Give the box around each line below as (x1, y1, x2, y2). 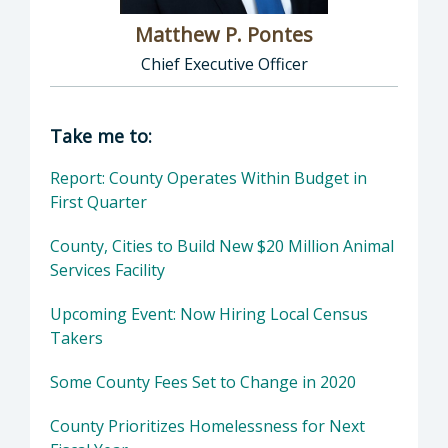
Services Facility (50, 259, 165, 282)
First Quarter (50, 191, 147, 214)
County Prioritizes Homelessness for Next (50, 415, 365, 438)
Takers (50, 327, 103, 350)
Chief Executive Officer (140, 53, 308, 76)
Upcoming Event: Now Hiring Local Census (50, 303, 368, 326)
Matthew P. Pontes (135, 21, 313, 49)
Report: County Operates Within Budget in (50, 167, 367, 190)
